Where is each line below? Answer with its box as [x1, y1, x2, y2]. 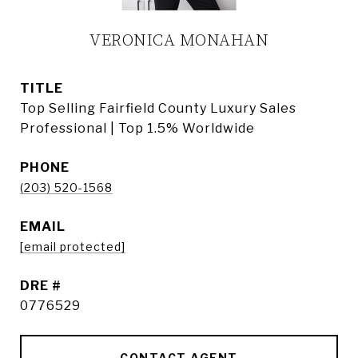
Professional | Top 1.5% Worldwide [20, 121, 255, 136]
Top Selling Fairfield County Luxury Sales [20, 101, 296, 116]
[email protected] [20, 240, 125, 253]
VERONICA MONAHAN [89, 30, 268, 51]
